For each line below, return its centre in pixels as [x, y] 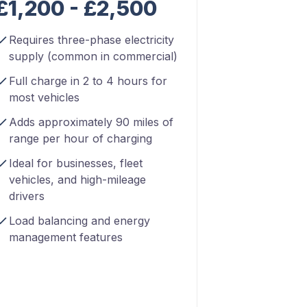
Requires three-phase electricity [91, 40]
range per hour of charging [81, 138]
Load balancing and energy [79, 221]
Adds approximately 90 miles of [91, 122]
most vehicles [44, 97]
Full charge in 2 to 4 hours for [88, 81]
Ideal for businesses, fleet [76, 163]
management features [66, 237]
